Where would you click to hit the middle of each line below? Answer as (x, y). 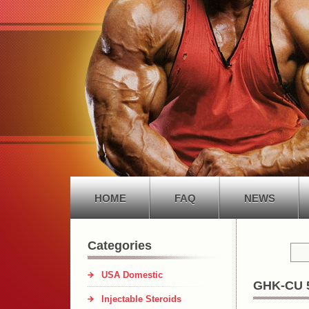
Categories (120, 245)
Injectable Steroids (141, 299)
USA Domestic (132, 275)
